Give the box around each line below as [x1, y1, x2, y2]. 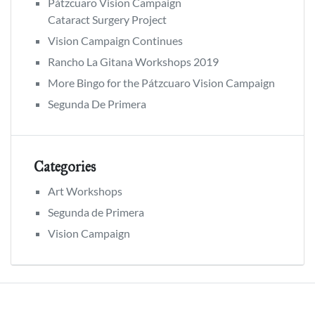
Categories [34, 157, 96, 175]
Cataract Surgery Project [48, 12, 167, 26]
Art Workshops [48, 184, 122, 198]
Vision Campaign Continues [48, 33, 183, 47]
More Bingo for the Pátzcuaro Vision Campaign [48, 75, 275, 89]
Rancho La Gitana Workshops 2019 [48, 54, 219, 68]
